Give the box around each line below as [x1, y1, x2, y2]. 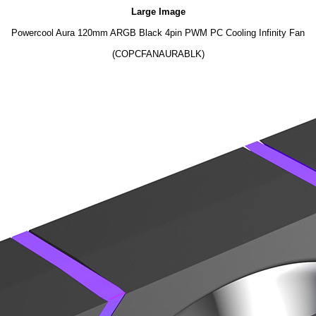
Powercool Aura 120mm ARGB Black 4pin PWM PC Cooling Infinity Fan [11, 28, 305, 38]
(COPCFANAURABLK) [111, 49, 205, 59]
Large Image [130, 6, 186, 17]
